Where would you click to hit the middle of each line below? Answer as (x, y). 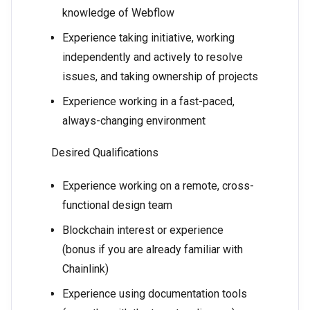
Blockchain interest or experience (143, 230)
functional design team (117, 206)
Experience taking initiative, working (148, 38)
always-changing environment (134, 121)
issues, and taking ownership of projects (160, 77)
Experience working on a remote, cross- (158, 186)
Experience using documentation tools (155, 294)
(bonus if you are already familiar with (153, 250)
